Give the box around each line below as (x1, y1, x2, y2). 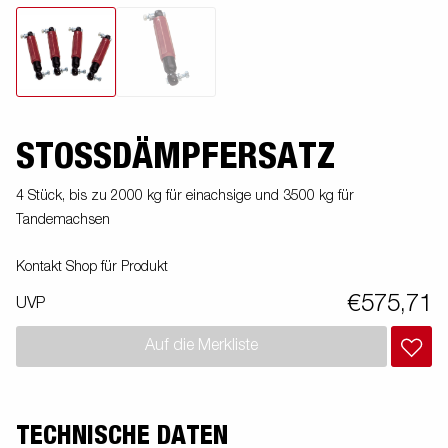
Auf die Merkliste (145, 338, 258, 355)
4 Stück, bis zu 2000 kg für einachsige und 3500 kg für (16, 188, 354, 203)
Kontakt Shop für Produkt (16, 259, 168, 274)
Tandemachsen (16, 212, 110, 227)
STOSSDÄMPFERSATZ (16, 138, 317, 175)
